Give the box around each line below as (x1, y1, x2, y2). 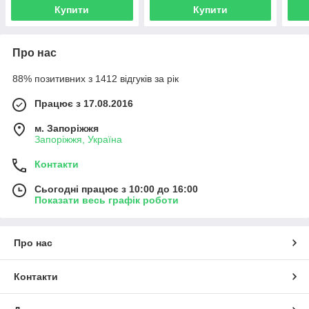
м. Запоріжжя (34, 122, 99, 134)
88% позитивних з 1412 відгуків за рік (12, 72, 179, 84)
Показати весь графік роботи (34, 194, 179, 206)
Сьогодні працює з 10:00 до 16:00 (34, 183, 198, 195)
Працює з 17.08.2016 (34, 97, 133, 109)
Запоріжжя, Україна (34, 133, 122, 145)
